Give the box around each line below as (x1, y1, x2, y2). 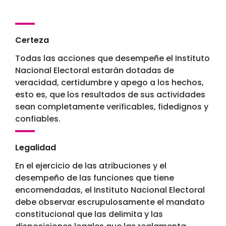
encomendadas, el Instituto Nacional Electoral (15, 184, 205, 196)
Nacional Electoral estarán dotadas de (15, 65, 174, 77)
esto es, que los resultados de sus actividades (15, 89, 205, 101)
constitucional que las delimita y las (15, 208, 163, 220)
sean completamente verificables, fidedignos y (15, 101, 208, 113)
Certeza (15, 34, 49, 46)
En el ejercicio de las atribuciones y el (15, 160, 166, 172)
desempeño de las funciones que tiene (15, 172, 174, 184)
